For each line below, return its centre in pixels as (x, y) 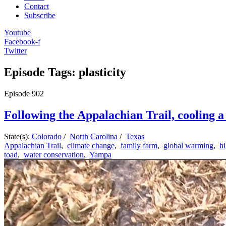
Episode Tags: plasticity (65, 72)
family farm (139, 145)
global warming (188, 145)
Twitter (15, 51)
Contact (37, 6)
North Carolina (94, 136)
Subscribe (40, 15)
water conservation (54, 154)
